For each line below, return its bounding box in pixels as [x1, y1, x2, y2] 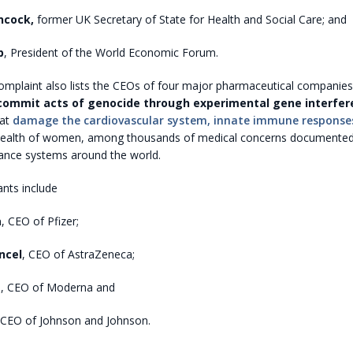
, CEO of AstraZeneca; [21, 246, 135, 262]
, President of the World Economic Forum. [3, 44, 218, 60]
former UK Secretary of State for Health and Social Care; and [33, 11, 347, 27]
